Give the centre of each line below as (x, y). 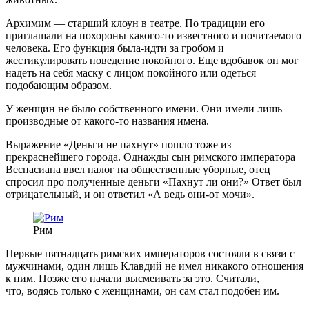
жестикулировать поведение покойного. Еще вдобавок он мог (152, 61)
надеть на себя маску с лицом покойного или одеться (131, 73)
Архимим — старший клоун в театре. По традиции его (135, 23)
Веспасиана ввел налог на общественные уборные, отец (138, 170)
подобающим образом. (59, 86)
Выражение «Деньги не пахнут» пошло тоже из (118, 145)
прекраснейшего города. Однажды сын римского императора (150, 157)
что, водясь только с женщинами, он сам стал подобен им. (142, 291)
